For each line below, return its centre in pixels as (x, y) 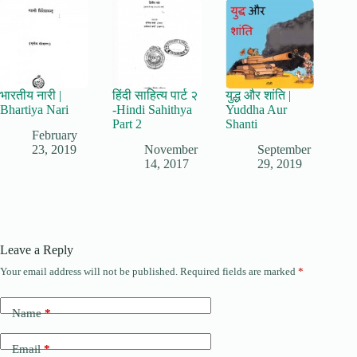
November (171, 150)
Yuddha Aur (256, 109)
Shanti (241, 124)
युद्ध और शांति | (258, 95)
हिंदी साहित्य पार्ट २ (155, 95)
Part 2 (127, 124)
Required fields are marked (239, 272)
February (55, 135)
